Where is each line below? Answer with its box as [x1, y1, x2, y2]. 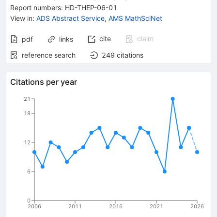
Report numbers [10, 3, 61, 12]
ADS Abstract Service [36, 14, 105, 22]
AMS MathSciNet [108, 14, 162, 22]
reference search [22, 50, 76, 59]
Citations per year [10, 77, 77, 87]
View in [10, 14, 32, 22]
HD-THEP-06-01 [65, 3, 117, 12]
